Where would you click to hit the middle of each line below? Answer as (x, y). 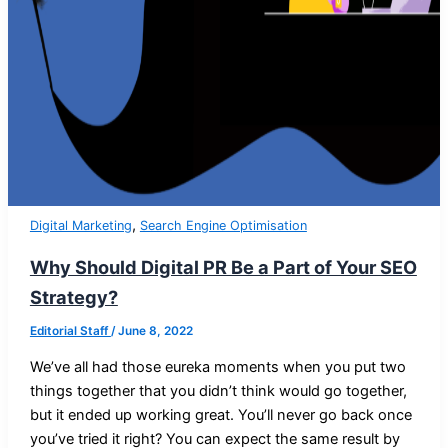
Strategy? (73, 297)
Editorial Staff (70, 331)
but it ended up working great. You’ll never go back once (220, 414)
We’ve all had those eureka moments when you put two (217, 366)
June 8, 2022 (155, 331)
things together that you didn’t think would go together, (218, 390)
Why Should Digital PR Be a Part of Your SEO (223, 267)
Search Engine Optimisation (223, 226)
